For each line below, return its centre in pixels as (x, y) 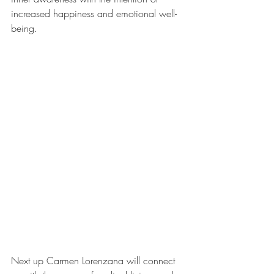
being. (24, 28)
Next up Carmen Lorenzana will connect (94, 261)
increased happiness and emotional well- (94, 13)
